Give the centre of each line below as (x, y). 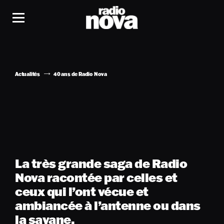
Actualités (27, 74)
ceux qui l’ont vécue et (82, 191)
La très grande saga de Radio (101, 163)
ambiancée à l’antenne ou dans (108, 205)
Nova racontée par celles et (96, 177)
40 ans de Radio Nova (80, 74)
